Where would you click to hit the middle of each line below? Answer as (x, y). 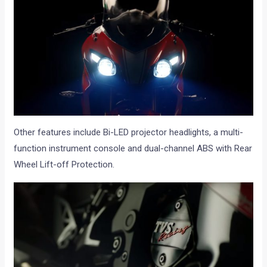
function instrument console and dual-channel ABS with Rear (133, 149)
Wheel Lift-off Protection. (64, 165)
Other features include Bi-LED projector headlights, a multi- (129, 133)
